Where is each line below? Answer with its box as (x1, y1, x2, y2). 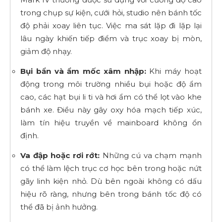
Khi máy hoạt (146, 66, 202, 76)
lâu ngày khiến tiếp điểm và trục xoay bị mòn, (20, 33, 202, 43)
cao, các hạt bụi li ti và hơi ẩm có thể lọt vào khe (20, 92, 202, 102)
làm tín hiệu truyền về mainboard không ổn (20, 117, 202, 127)
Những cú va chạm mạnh (100, 150, 202, 160)
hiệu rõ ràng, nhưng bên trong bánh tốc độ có (20, 189, 202, 199)
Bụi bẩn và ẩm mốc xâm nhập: (20, 66, 146, 76)
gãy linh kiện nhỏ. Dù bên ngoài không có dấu (20, 176, 202, 186)
